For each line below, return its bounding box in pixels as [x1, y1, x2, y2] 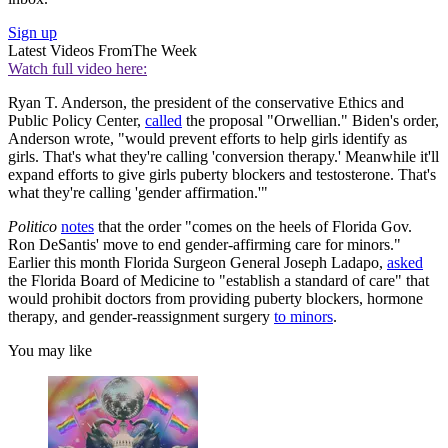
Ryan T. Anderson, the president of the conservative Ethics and [8, 94, 404, 112]
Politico [8, 218, 57, 236]
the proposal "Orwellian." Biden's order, [182, 112, 439, 130]
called [145, 112, 182, 130]
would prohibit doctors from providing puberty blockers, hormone [8, 290, 423, 308]
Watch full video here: [8, 60, 147, 78]
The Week [132, 42, 197, 60]
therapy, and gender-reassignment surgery [8, 308, 274, 326]
